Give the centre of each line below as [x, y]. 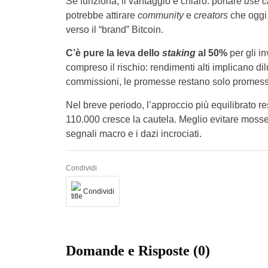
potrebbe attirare [101, 15]
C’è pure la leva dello [114, 53]
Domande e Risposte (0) [138, 251]
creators [211, 15]
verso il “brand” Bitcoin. [114, 30]
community [160, 15]
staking [179, 53]
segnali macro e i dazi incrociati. [133, 134]
